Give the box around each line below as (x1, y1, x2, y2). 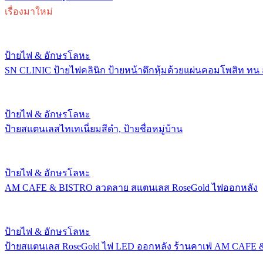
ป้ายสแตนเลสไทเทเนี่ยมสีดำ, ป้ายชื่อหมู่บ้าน (5, 123, 183, 134)
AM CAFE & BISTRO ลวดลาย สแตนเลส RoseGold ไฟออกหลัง (5, 182, 258, 193)
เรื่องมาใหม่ (5, 6, 53, 16)
